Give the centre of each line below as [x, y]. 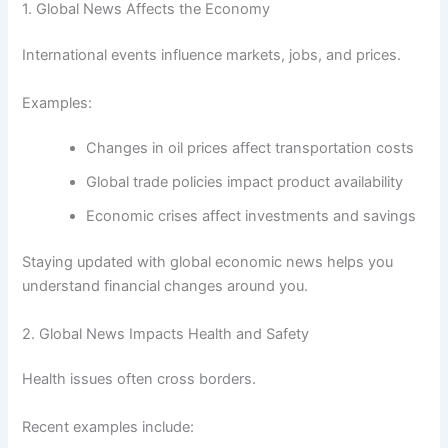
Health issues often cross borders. [139, 379]
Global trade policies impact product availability [245, 182]
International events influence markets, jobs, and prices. [212, 55]
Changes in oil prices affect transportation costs [250, 148]
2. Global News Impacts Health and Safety [166, 333]
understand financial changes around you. [165, 286]
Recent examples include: [108, 426]
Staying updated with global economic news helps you [208, 262]
